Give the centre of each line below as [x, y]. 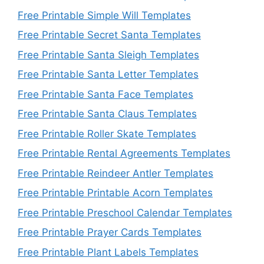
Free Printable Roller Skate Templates [107, 133]
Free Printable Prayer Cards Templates [110, 232]
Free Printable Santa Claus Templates [107, 114]
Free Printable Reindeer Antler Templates [115, 173]
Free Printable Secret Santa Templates [109, 35]
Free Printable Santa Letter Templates [108, 75]
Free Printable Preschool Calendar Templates [125, 212]
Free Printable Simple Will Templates [104, 15]
